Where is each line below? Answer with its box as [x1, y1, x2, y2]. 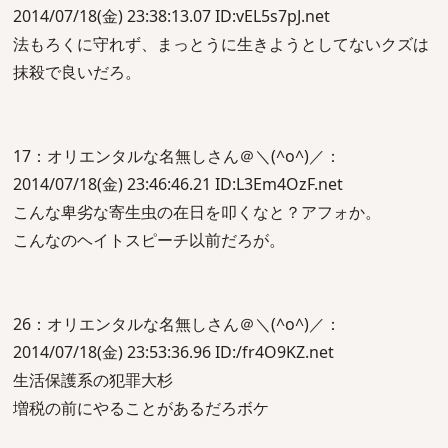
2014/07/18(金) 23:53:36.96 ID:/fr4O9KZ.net [13, 341, 334, 363]
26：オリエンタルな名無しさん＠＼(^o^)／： [13, 313, 341, 335]
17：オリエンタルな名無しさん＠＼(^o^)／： [13, 145, 341, 167]
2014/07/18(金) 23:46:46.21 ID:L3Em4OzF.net [13, 173, 343, 195]
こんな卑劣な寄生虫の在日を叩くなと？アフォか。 [13, 201, 381, 223]
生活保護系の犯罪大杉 [13, 369, 173, 391]
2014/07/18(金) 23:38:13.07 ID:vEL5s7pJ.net [13, 5, 330, 27]
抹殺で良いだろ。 [13, 61, 141, 83]
